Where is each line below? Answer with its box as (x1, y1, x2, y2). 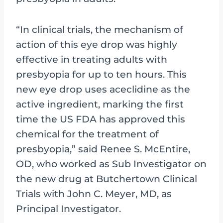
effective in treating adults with (16, 53, 167, 65)
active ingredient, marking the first (16, 98, 184, 110)
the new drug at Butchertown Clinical (16, 173, 197, 185)
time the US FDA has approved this (16, 113, 185, 125)
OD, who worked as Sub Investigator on (16, 158, 207, 170)
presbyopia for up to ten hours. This (16, 68, 187, 80)
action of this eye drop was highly (16, 38, 177, 50)
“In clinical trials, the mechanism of (16, 23, 183, 35)
